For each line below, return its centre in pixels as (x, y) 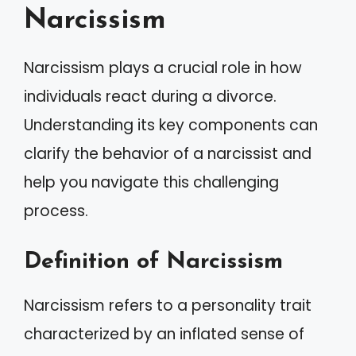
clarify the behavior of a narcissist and (168, 154)
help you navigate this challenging (151, 182)
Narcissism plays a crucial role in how (163, 68)
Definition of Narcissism (153, 261)
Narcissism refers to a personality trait (168, 305)
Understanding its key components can (171, 125)
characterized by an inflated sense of (164, 334)
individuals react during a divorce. (150, 97)
